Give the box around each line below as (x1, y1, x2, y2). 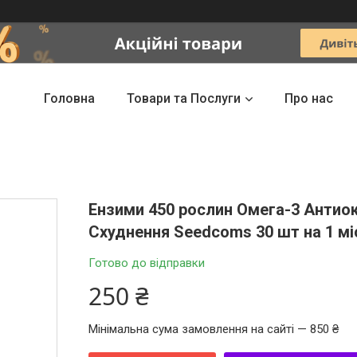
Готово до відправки (88, 256, 206, 270)
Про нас (284, 91, 333, 106)
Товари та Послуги (126, 91, 241, 106)
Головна (43, 91, 95, 106)
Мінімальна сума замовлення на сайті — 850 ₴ (88, 322, 339, 336)
